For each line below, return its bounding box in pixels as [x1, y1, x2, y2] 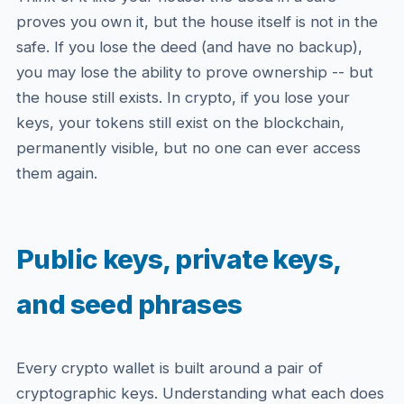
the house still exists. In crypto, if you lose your [15, 88, 350, 106]
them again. [15, 164, 97, 182]
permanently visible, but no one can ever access [15, 139, 361, 157]
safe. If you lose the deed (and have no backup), [15, 38, 363, 56]
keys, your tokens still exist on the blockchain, [15, 114, 344, 132]
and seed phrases [15, 288, 243, 320]
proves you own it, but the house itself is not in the [15, 13, 378, 31]
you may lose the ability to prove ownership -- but [15, 63, 373, 81]
